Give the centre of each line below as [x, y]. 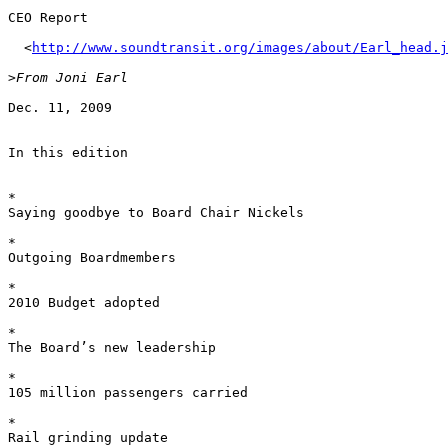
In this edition [72, 153]
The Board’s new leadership [116, 348]
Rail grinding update [92, 438]
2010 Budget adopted [88, 303]
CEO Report [52, 18]
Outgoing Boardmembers [96, 258]
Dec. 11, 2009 [64, 108]
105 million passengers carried [132, 393]
